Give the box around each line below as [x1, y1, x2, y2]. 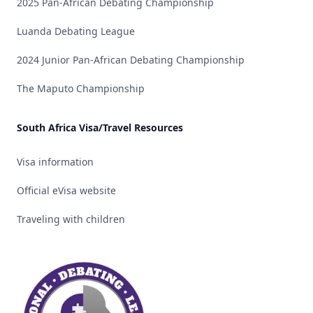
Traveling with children [17, 212, 125, 226]
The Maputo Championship [17, 82, 145, 95]
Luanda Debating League [17, 24, 135, 38]
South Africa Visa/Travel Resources [17, 121, 183, 134]
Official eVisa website [17, 184, 116, 197]
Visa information [17, 155, 94, 168]
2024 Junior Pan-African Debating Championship [17, 53, 245, 66]
